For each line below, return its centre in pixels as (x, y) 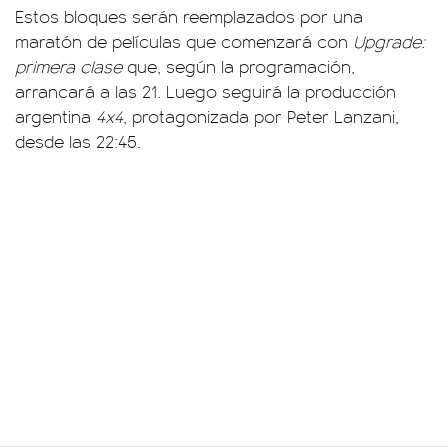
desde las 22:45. (78, 141)
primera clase (68, 66)
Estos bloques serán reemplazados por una (189, 16)
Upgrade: (389, 41)
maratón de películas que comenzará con (184, 41)
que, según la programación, (238, 66)
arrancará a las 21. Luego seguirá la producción (205, 91)
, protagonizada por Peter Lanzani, (261, 116)
